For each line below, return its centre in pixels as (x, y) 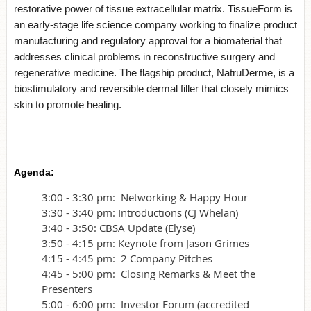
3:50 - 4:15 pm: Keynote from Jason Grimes (145, 243)
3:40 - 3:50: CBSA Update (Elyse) (118, 227)
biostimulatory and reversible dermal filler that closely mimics (151, 88)
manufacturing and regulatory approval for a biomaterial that (148, 40)
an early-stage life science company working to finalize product (155, 24)
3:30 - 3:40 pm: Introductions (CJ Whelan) (140, 212)
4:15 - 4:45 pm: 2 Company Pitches (127, 258)
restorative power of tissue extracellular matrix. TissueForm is (153, 8)
